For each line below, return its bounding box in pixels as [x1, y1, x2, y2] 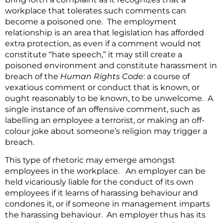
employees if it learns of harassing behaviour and [5, 188, 198, 198]
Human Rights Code [60, 72, 143, 82]
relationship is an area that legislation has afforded [5, 28, 204, 38]
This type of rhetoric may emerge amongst [5, 155, 175, 165]
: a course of [143, 72, 190, 82]
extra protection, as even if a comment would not [5, 39, 201, 49]
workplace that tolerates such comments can [5, 6, 186, 16]
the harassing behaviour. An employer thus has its [5, 210, 206, 220]
